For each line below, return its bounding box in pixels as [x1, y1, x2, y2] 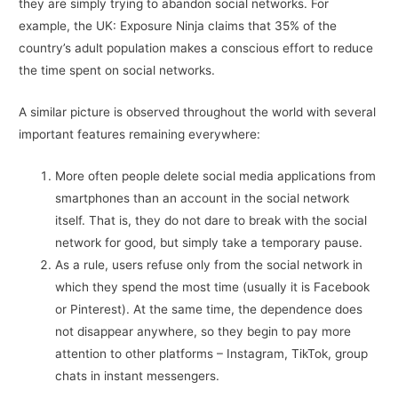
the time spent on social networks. [19, 63, 216, 78]
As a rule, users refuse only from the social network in [55, 258, 363, 273]
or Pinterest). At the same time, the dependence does [55, 302, 363, 317]
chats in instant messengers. [55, 369, 220, 384]
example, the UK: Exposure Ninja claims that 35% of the [19, 19, 338, 34]
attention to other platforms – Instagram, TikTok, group [55, 346, 369, 362]
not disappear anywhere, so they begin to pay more [55, 324, 352, 339]
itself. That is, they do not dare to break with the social [55, 213, 368, 228]
